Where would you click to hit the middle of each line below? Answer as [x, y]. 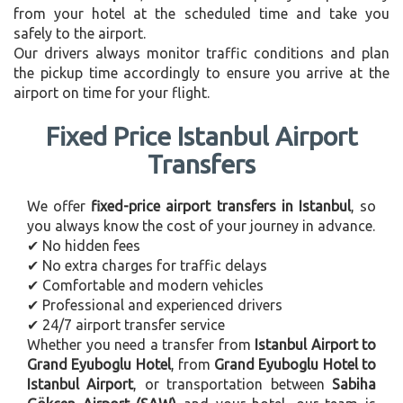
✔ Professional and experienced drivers [155, 304]
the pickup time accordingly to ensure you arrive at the [201, 72]
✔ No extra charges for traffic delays [147, 265]
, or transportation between [233, 384]
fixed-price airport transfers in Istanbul [221, 206]
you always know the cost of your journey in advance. [201, 225]
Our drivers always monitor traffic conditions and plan [201, 53]
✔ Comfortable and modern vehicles [145, 285]
